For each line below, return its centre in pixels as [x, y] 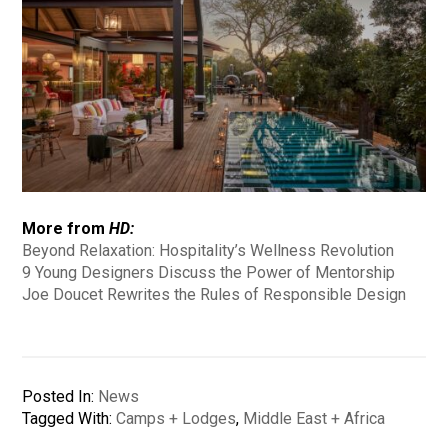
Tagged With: [69, 419]
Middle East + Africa [314, 419]
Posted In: [60, 397]
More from [66, 229]
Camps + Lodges [176, 419]
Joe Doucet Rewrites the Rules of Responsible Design [214, 295]
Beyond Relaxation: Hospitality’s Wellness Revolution [208, 251]
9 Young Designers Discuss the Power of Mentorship [209, 273]
